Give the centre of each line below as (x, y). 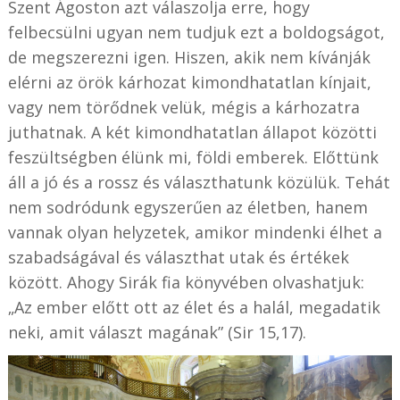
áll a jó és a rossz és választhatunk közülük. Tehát (199, 183)
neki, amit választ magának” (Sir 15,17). (157, 333)
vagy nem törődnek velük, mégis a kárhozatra (183, 108)
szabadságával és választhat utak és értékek (178, 258)
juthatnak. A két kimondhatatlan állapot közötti (192, 133)
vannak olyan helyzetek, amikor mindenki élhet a (195, 233)
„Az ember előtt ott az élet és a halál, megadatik (194, 308)
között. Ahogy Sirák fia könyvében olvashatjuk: (186, 283)
